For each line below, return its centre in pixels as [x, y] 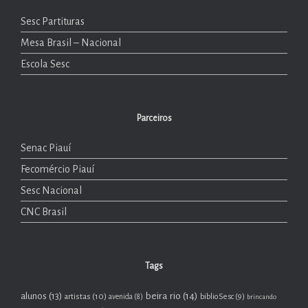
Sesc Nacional [51, 190]
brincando [262, 296]
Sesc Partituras [53, 21]
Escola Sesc [45, 64]
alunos [34, 296]
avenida [121, 296]
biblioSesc [217, 296]
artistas [77, 296]
